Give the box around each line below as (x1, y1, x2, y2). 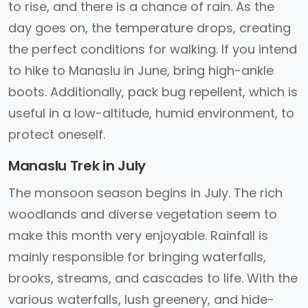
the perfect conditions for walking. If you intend (8, 41, 297, 58)
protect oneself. (8, 126, 105, 143)
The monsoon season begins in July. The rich (8, 184, 283, 201)
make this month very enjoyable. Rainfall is (8, 227, 268, 244)
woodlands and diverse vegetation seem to (8, 206, 277, 223)
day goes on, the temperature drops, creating (8, 19, 291, 36)
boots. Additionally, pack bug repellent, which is (8, 83, 298, 100)
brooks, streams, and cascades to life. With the (8, 269, 298, 287)
